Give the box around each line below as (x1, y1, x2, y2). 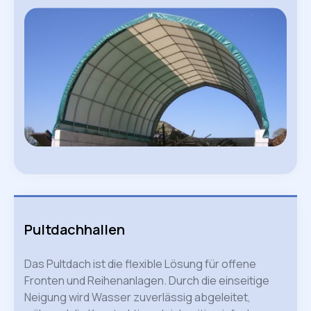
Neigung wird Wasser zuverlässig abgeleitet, (24, 289, 251, 305)
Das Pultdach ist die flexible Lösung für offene (24, 256, 256, 272)
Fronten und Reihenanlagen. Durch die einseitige (24, 273, 269, 289)
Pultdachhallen (24, 220, 125, 239)
